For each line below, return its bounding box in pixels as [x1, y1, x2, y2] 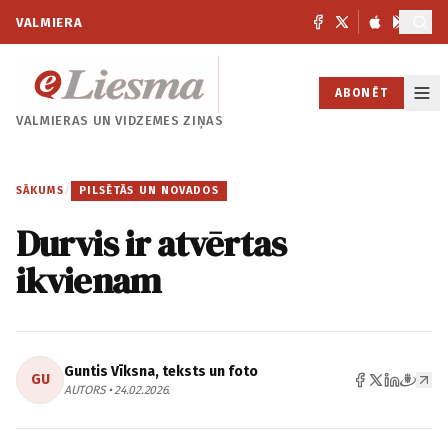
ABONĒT [334, 85, 388, 100]
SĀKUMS [16, 184, 64, 197]
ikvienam [16, 256, 160, 305]
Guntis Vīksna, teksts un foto [64, 363, 258, 380]
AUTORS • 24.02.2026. [64, 383, 170, 397]
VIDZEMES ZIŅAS [115, 113, 224, 128]
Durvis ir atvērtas [16, 219, 286, 268]
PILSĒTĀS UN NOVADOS [78, 184, 219, 197]
